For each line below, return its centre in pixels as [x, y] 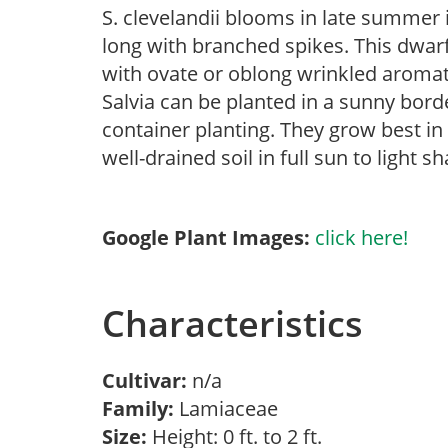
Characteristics [232, 323]
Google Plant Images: [206, 237]
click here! [361, 237]
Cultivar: [147, 380]
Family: [138, 408]
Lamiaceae [231, 408]
